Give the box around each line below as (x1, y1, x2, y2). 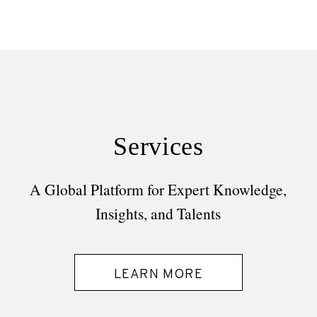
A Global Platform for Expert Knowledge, (30, 178, 287, 200)
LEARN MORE (114, 265, 203, 283)
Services (113, 132, 204, 161)
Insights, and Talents (96, 202, 221, 224)
